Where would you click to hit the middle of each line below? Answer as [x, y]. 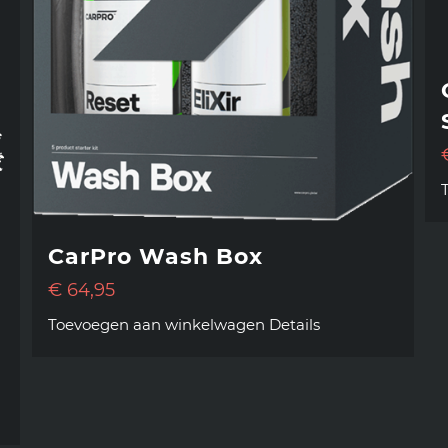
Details [295, 325]
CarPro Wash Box [156, 257]
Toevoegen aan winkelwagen [157, 325]
